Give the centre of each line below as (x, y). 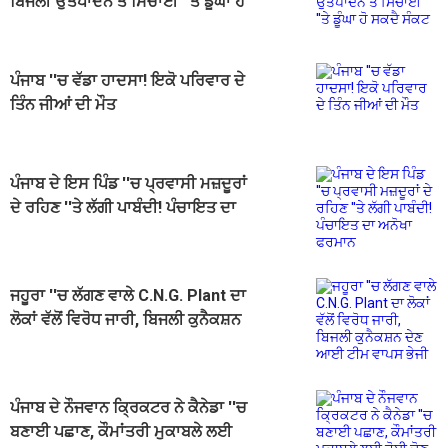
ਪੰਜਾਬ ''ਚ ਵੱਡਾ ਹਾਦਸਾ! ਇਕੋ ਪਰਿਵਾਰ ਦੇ (127, 81)
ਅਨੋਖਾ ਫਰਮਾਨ (54, 232)
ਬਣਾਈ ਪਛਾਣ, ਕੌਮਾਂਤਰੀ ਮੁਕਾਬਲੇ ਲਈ (121, 432)
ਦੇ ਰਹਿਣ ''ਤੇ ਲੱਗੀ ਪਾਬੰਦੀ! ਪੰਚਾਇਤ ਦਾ (123, 208)
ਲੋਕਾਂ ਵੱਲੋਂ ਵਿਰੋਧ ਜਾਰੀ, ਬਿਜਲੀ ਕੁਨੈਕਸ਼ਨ (125, 320)
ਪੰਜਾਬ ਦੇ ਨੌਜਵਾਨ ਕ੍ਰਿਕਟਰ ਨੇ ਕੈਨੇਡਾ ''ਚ (128, 408)
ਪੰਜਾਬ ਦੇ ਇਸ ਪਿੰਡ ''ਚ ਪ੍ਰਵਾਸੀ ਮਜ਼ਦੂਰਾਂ (128, 184)
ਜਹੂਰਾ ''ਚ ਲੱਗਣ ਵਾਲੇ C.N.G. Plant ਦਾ (128, 296)
